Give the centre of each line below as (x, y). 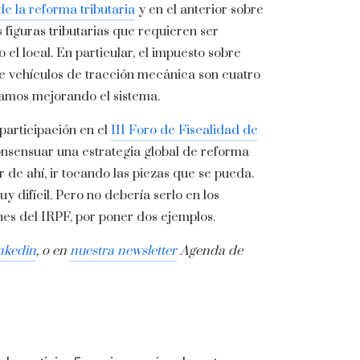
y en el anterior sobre (199, 10)
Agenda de (210, 251)
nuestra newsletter (123, 251)
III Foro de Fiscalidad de (184, 131)
